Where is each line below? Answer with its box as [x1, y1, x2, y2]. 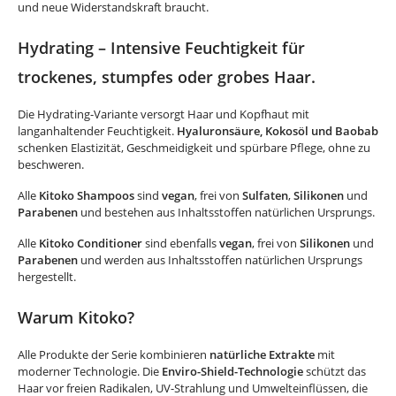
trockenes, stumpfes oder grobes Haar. [18, 66, 316, 88]
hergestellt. [18, 269, 76, 286]
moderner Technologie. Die [18, 363, 162, 380]
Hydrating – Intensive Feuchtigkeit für [18, 37, 305, 59]
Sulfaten [242, 187, 288, 204]
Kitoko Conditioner [39, 235, 142, 252]
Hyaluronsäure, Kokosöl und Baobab [177, 123, 378, 140]
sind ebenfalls [142, 235, 219, 252]
